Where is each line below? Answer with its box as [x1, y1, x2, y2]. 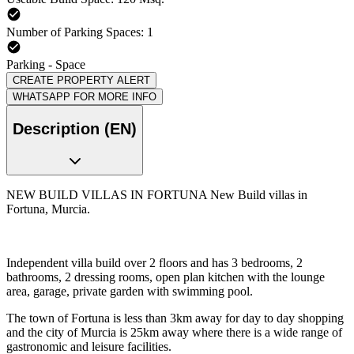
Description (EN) [13, 120, 137, 138]
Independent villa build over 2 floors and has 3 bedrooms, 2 [6, 255, 303, 269]
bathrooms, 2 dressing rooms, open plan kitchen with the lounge [6, 269, 325, 284]
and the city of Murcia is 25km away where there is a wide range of [6, 325, 342, 339]
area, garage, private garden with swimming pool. [6, 284, 253, 298]
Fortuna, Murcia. [6, 201, 90, 216]
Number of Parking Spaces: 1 [6, 24, 153, 39]
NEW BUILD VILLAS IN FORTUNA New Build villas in [6, 187, 307, 201]
